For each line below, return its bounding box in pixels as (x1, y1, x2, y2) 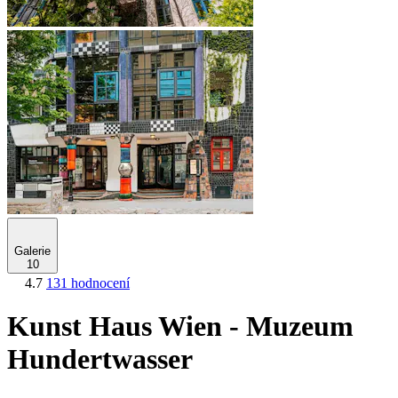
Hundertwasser (7, 343, 193, 376)
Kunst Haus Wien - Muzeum (7, 310, 354, 343)
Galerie (14, 244, 51, 258)
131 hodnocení (46, 275, 130, 291)
